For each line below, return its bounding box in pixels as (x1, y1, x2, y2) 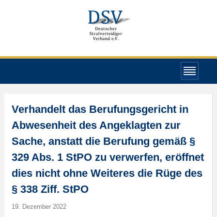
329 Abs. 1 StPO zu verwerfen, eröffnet (11, 151, 204, 163)
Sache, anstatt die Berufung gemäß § (11, 135, 195, 147)
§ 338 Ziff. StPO (11, 183, 89, 195)
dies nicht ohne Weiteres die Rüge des (11, 167, 202, 179)
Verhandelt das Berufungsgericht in (11, 103, 188, 115)
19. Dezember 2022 (11, 203, 66, 210)
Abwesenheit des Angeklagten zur (11, 119, 181, 131)
